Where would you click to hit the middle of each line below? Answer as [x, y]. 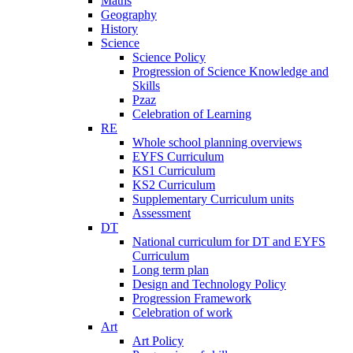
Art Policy [158, 340]
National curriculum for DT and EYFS [229, 241]
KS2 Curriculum [174, 184]
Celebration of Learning [192, 113]
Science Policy [169, 57]
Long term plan [171, 269]
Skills [146, 85]
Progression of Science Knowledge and [230, 71]
